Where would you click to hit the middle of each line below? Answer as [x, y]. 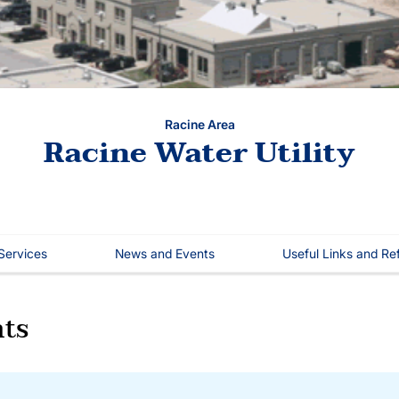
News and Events [164, 253]
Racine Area [199, 124]
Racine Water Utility [199, 152]
